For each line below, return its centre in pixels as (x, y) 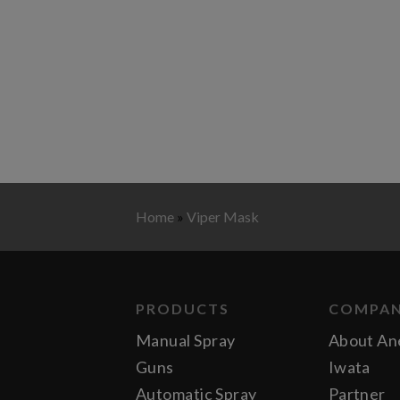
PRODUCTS (183, 308)
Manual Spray (186, 340)
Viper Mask (223, 217)
